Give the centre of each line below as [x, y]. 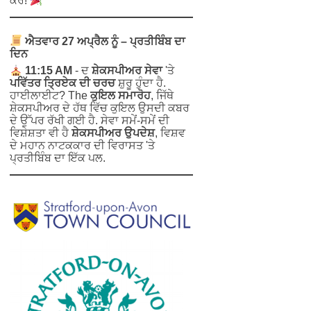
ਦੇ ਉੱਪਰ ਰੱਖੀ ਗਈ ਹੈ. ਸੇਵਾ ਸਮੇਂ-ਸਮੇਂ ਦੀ [90, 120]
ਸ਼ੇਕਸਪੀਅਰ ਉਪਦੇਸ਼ [113, 133]
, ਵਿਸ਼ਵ [170, 133]
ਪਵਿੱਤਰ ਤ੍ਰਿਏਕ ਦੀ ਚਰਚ [62, 83]
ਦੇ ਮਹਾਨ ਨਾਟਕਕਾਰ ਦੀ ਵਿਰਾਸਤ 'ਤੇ [82, 145]
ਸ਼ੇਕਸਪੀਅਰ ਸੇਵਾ [127, 70]
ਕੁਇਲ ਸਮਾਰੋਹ [120, 95]
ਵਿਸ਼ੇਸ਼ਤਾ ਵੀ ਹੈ [41, 133]
